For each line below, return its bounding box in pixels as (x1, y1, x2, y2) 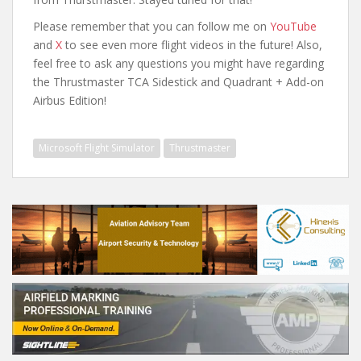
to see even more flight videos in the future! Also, (62, 36, 322, 52)
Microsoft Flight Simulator (39, 140, 155, 155)
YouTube (270, 18, 317, 34)
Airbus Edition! (33, 92, 106, 108)
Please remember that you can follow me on (33, 18, 270, 34)
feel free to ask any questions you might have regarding (33, 55, 324, 71)
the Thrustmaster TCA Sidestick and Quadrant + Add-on (33, 73, 324, 89)
